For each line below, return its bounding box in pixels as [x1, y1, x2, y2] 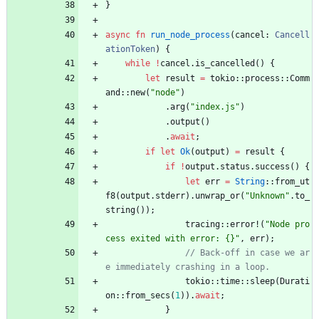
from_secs [125, 291, 170, 301]
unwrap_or [195, 191, 240, 202]
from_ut [275, 177, 310, 187]
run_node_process [150, 30, 230, 41]
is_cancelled [195, 58, 255, 69]
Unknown [250, 191, 285, 202]
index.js [195, 102, 235, 113]
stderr [155, 191, 185, 202]
